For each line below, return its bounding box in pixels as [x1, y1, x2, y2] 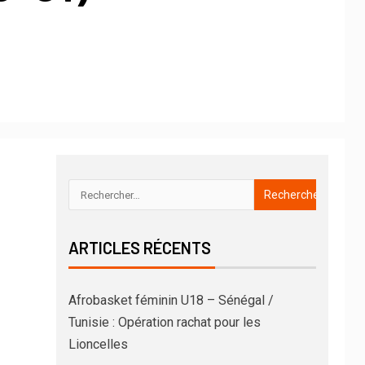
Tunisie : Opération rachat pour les [68, 314, 261, 331]
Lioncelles [68, 336, 128, 353]
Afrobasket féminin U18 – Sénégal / [68, 292, 274, 309]
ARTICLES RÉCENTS [68, 238, 211, 258]
